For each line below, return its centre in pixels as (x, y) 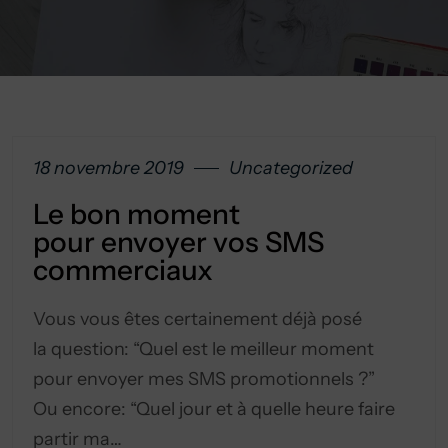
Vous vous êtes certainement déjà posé (197, 319)
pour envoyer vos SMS (178, 242)
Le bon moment (136, 214)
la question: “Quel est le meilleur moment (203, 349)
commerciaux (123, 270)
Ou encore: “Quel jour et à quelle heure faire (214, 409)
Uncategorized (291, 168)
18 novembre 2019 (108, 168)
